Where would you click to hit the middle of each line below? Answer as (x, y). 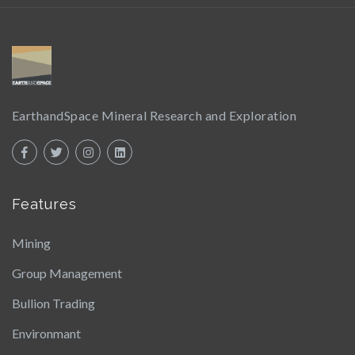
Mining (31, 242)
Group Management (67, 273)
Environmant (46, 333)
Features (44, 204)
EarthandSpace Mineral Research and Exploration (155, 115)
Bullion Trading (53, 303)
